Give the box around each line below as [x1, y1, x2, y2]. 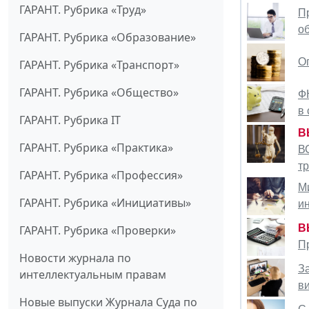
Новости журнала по [19, 250, 131, 266]
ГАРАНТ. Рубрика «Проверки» [19, 223, 176, 239]
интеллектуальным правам [19, 267, 166, 283]
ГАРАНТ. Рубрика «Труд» [19, 2, 146, 18]
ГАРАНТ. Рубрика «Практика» [19, 140, 173, 156]
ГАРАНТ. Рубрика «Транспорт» [19, 57, 179, 73]
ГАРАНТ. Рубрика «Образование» [19, 30, 196, 46]
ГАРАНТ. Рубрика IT [19, 112, 121, 128]
